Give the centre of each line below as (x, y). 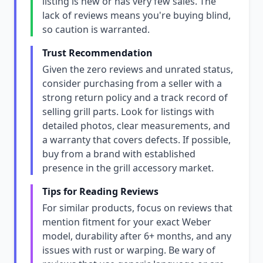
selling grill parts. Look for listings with (128, 112)
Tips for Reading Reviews (100, 191)
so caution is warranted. (96, 29)
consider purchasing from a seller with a (132, 83)
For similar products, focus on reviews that (137, 208)
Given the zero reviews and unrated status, (138, 69)
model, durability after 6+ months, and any (137, 236)
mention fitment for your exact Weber (127, 222)
